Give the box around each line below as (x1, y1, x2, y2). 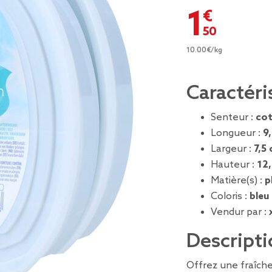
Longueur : (211, 127, 263, 139)
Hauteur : (211, 159, 257, 171)
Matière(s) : (211, 175, 265, 186)
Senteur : (211, 112, 256, 123)
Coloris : (211, 191, 250, 202)
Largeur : (211, 143, 254, 155)
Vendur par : (211, 206, 269, 218)
